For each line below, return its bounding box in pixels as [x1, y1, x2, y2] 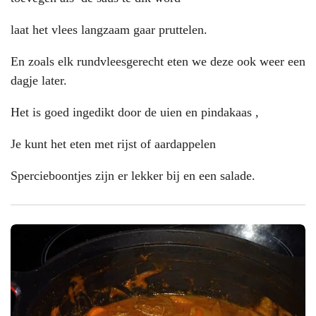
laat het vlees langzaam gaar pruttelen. [11, 22, 211, 37]
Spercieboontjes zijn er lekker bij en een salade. [11, 168, 255, 183]
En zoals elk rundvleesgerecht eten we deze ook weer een [11, 54, 305, 68]
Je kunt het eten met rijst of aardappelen [11, 136, 216, 151]
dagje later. [11, 73, 67, 87]
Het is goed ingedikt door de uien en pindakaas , [11, 104, 259, 119]
